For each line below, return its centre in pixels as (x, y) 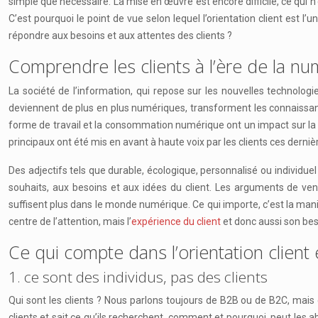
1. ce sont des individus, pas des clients (138, 277)
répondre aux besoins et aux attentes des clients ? (120, 35)
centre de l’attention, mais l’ (70, 221)
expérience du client (176, 221)
